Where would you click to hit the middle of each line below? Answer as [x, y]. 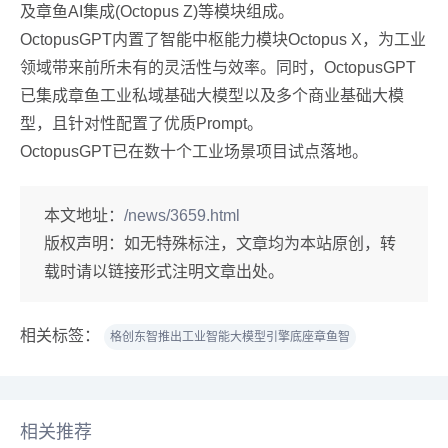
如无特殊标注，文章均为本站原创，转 [260, 243]
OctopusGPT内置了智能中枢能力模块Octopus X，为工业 [223, 39]
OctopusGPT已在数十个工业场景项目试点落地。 [194, 151]
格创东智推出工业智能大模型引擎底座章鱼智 [230, 337]
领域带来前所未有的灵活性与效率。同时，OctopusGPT [218, 67]
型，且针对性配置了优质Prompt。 [141, 123]
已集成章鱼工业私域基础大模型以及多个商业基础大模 [212, 95]
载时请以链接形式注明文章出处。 [164, 271]
